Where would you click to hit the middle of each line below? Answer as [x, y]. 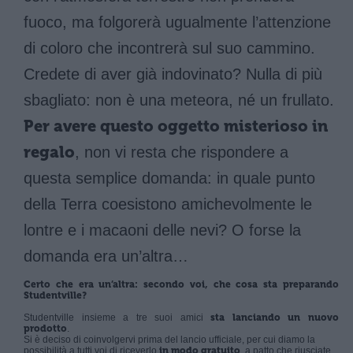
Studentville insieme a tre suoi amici [117, 318]
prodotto [45, 329]
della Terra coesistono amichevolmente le [168, 204]
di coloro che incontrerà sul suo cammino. [169, 48]
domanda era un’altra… [106, 256]
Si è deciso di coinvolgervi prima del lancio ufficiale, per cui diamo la [169, 340]
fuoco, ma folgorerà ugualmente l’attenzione [177, 22]
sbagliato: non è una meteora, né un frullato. [179, 100]
